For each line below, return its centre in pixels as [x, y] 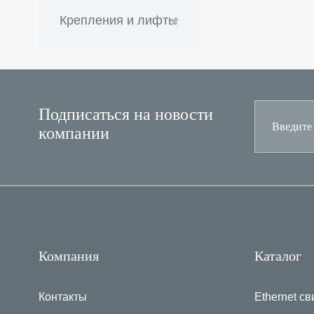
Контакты [62, 297]
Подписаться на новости [125, 115]
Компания [68, 255]
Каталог [278, 255]
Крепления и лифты [118, 20]
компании [74, 134]
